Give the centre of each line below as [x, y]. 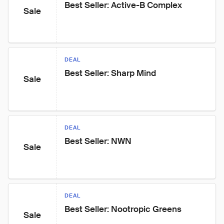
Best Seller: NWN [98, 141]
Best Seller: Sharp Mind [110, 73]
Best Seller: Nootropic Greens [123, 209]
